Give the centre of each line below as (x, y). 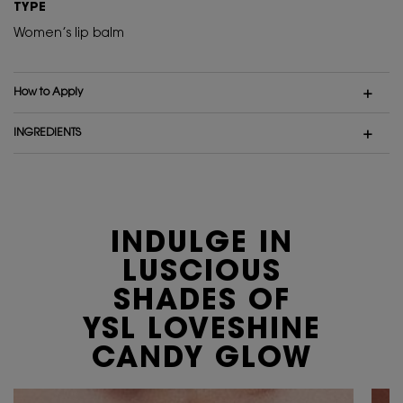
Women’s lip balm (69, 34)
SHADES (180, 302)
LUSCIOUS (201, 273)
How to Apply (48, 92)
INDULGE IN (201, 244)
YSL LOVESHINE (201, 331)
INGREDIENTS (47, 133)
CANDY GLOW (201, 359)
